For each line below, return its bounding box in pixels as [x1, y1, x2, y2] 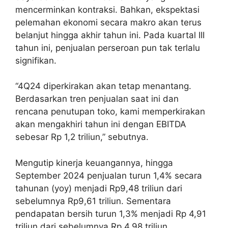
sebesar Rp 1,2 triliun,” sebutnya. [15, 132, 149, 142]
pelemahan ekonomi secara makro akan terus [15, 17, 202, 27]
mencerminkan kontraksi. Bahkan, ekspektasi [15, 4, 199, 15]
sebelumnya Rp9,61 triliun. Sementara [15, 195, 171, 206]
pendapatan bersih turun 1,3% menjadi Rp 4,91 [15, 208, 206, 219]
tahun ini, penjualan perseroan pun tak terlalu [15, 42, 200, 53]
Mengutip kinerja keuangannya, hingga [15, 157, 173, 168]
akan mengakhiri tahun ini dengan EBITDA [15, 119, 186, 130]
